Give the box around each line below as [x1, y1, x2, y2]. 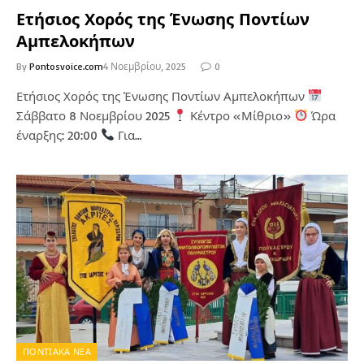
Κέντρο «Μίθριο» [187, 107, 295, 123]
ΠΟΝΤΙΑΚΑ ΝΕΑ [23, 346, 91, 357]
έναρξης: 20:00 [16, 127, 101, 143]
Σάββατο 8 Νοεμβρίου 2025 [16, 107, 173, 123]
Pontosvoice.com [29, 59, 103, 72]
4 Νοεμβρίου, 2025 [103, 59, 186, 72]
